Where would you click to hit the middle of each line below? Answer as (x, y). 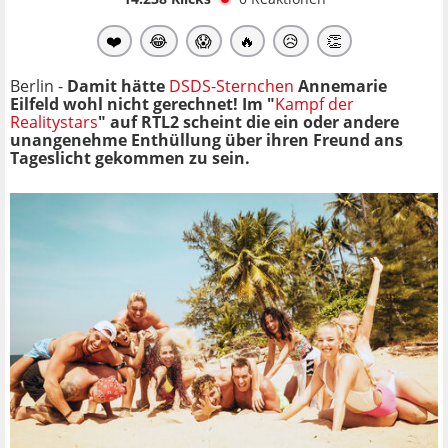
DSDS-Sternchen (231, 85)
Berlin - (38, 85)
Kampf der (314, 103)
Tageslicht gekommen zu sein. (130, 157)
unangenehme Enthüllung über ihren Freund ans (206, 139)
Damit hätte (118, 85)
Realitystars (54, 121)
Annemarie (340, 85)
